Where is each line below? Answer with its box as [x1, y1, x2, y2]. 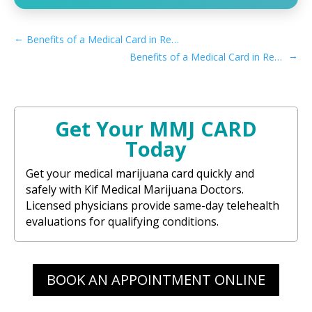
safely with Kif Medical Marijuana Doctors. [26, 181, 244, 197]
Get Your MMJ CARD [55, 114, 257, 142]
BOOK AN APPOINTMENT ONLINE [47, 270, 265, 289]
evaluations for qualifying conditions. [26, 213, 219, 229]
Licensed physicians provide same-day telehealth [26, 197, 279, 213]
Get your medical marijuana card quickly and [26, 165, 254, 181]
